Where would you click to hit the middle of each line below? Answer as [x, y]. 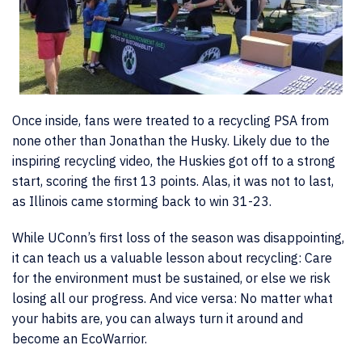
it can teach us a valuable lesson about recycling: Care [172, 258]
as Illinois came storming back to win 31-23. [143, 201]
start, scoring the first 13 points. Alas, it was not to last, [173, 181]
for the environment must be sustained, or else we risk [171, 278]
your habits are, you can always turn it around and [158, 318]
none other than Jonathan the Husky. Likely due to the [171, 141]
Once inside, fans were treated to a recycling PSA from [170, 120]
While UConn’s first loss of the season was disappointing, [178, 238]
